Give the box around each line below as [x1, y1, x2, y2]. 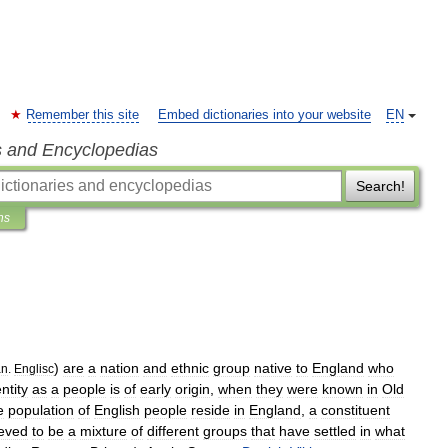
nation [100, 360, 139, 376]
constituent [321, 402, 390, 418]
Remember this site [26, 108, 139, 122]
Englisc [14, 362, 54, 375]
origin [175, 381, 210, 397]
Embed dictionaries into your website [158, 108, 371, 122]
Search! [355, 178, 405, 194]
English [94, 402, 140, 418]
